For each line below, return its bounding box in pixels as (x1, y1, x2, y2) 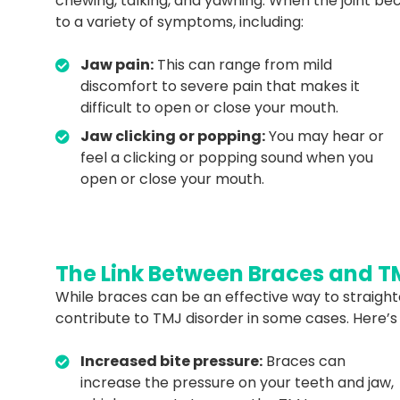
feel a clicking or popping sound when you (80, 146, 373, 168)
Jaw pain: (80, 54, 154, 75)
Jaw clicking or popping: (80, 125, 265, 146)
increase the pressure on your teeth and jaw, (80, 371, 394, 393)
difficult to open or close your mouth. (80, 96, 338, 118)
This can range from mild (154, 54, 332, 75)
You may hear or (265, 125, 384, 146)
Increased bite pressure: (80, 350, 262, 371)
